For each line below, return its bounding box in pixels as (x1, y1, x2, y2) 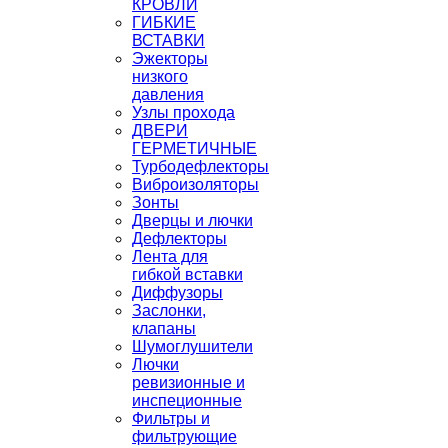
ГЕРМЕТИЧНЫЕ (132, 140, 257, 158)
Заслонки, (132, 302, 206, 320)
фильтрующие (132, 428, 237, 446)
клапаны (132, 320, 196, 338)
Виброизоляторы (132, 176, 259, 194)
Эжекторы (132, 50, 208, 68)
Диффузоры (132, 284, 223, 302)
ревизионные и (132, 374, 245, 392)
